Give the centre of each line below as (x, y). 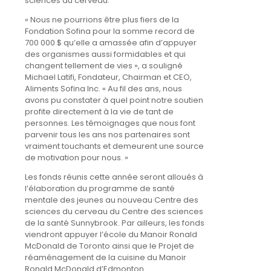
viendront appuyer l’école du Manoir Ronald (111, 234)
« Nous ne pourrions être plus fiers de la (102, 19)
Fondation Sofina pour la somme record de (110, 31)
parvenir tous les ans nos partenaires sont (107, 134)
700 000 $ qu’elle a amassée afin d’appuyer (111, 42)
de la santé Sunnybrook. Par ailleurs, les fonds (115, 223)
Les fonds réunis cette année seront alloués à (114, 177)
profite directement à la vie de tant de (99, 111)
